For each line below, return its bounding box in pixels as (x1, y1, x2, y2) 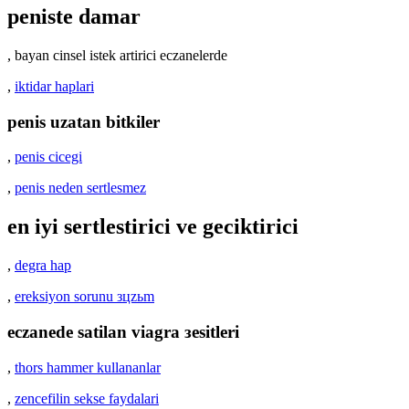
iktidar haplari (15, 78, 94, 94)
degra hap (15, 257, 71, 274)
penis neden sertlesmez (15, 180, 146, 196)
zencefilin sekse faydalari (15, 390, 159, 406)
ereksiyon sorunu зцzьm (15, 288, 154, 305)
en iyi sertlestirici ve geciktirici (7, 215, 299, 239)
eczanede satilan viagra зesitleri (7, 321, 239, 341)
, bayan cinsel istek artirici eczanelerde (7, 47, 227, 63)
